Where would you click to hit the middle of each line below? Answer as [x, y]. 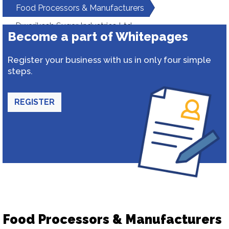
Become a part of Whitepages [98, 37]
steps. [20, 71]
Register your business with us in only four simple [109, 60]
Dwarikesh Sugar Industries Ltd [74, 26]
